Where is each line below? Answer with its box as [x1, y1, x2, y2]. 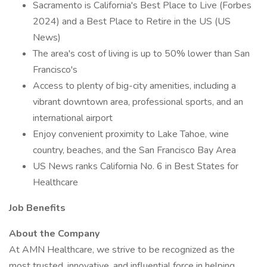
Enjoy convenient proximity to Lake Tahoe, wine [33, 128, 229, 141]
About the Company [9, 227, 100, 240]
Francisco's [33, 63, 77, 76]
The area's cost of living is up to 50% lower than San [33, 47, 250, 60]
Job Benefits [9, 201, 66, 215]
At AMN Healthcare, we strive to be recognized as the [9, 243, 235, 256]
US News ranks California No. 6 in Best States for [33, 160, 238, 173]
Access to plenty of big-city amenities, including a [33, 79, 236, 92]
